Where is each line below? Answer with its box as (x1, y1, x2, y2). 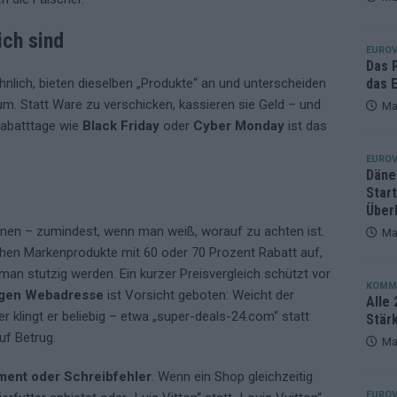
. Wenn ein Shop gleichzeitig (152, 369, 313, 385)
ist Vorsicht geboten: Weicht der (104, 287, 294, 304)
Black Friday (82, 118, 160, 135)
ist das (284, 118, 327, 135)
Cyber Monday (193, 118, 284, 135)
